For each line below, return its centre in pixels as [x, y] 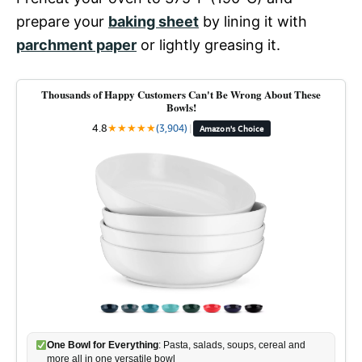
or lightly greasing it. [208, 45]
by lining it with [253, 21]
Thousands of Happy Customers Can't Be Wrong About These [181, 94]
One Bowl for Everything [102, 345]
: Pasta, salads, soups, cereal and [232, 345]
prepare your [62, 21]
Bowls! [181, 107]
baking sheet [154, 21]
